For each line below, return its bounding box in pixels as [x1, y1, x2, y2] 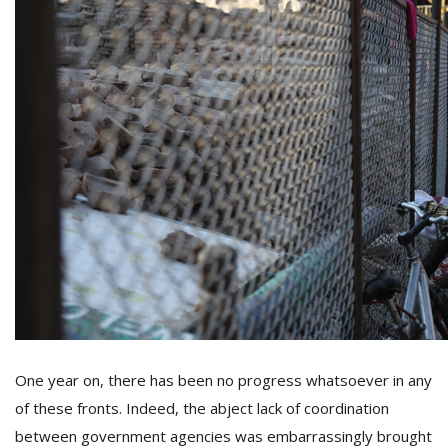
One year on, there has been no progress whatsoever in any [15, 370, 432, 390]
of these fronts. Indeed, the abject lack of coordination [15, 398, 389, 418]
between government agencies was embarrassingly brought [15, 426, 432, 446]
